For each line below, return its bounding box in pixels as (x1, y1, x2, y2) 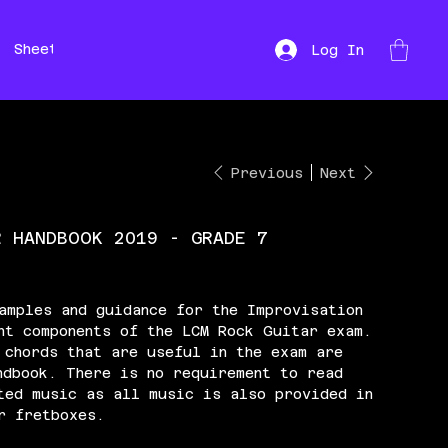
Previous (230, 164, 303, 181)
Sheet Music (14, 41, 113, 58)
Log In (311, 41, 365, 58)
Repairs (188, 41, 252, 58)
